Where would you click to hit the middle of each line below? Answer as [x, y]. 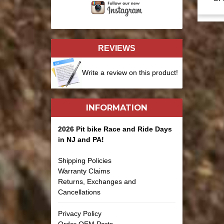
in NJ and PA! [81, 139]
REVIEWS [116, 48]
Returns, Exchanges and [97, 181]
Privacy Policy [80, 213]
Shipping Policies [85, 160]
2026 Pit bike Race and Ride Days [115, 129]
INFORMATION [116, 108]
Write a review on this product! [130, 72]
